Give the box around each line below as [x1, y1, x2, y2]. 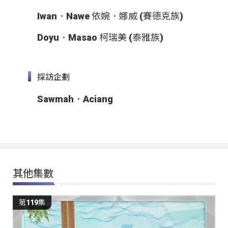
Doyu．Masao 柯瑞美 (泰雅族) [37, 32, 163, 43]
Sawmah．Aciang [37, 94, 113, 105]
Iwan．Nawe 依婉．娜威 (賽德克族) [37, 11, 183, 22]
